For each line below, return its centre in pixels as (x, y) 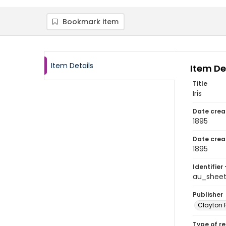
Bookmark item (91, 22)
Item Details (72, 66)
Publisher (208, 194)
